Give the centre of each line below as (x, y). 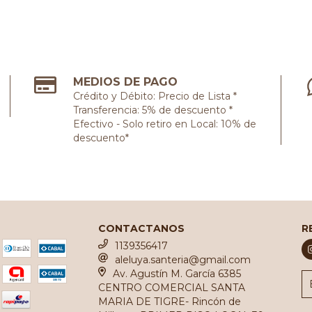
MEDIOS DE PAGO (126, 82)
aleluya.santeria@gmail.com (183, 260)
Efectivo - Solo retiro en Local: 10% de (165, 124)
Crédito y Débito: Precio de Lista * (155, 96)
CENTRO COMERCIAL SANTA (172, 288)
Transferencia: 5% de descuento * (153, 110)
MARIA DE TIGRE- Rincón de (170, 302)
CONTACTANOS (142, 229)
